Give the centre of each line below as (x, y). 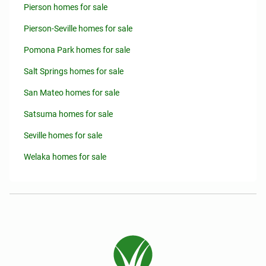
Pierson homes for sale (66, 7)
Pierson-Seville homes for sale (78, 28)
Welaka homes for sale (65, 157)
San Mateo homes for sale (72, 93)
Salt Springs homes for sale (74, 71)
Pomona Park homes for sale (77, 50)
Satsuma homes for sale (68, 114)
